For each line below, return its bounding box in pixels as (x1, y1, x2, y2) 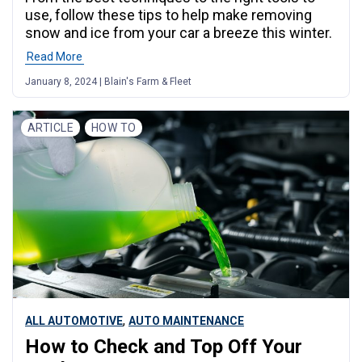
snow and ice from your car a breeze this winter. (25, 23, 332, 41)
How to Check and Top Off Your (25, 335, 302, 359)
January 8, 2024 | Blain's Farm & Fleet (25, 75, 192, 87)
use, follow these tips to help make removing (25, 6, 312, 23)
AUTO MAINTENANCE (128, 314, 244, 328)
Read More (27, 49, 82, 63)
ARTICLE (27, 120, 74, 134)
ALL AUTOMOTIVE (25, 314, 123, 328)
